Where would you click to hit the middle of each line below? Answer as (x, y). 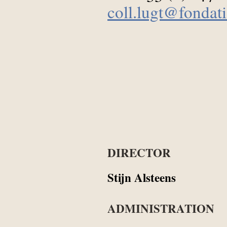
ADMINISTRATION (161, 208)
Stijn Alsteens (142, 178)
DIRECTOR (139, 153)
